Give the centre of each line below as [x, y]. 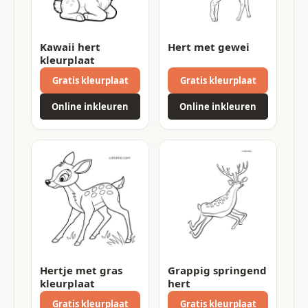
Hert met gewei [209, 46]
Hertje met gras [81, 270]
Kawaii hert [70, 46]
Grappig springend [217, 270]
